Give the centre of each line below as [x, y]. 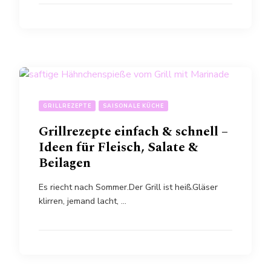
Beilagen [65, 163]
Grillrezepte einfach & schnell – [133, 131]
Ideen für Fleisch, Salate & [119, 147]
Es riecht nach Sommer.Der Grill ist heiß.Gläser [128, 187]
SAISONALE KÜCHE [133, 106]
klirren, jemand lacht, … [83, 201]
